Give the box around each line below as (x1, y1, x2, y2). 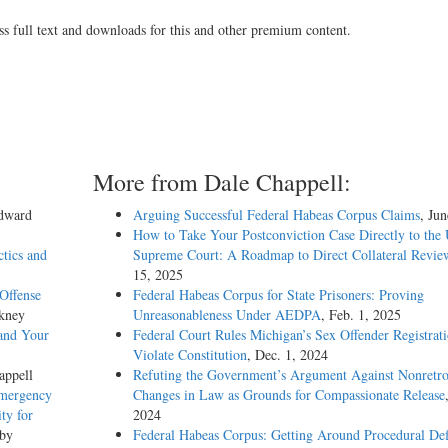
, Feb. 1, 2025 (320, 305, 401, 325)
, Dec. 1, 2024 (246, 345, 328, 365)
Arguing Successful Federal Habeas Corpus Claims (132, 205, 420, 225)
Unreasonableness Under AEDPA (132, 305, 321, 325)
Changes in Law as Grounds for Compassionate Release (132, 385, 445, 405)
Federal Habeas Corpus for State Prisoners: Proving (132, 285, 424, 305)
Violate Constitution (132, 345, 247, 365)
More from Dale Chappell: (92, 166, 351, 199)
